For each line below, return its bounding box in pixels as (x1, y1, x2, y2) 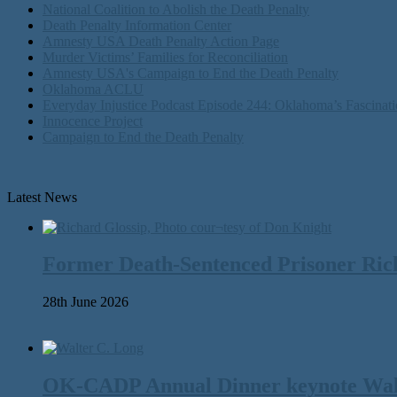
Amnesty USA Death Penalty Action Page (43, 33, 279, 49)
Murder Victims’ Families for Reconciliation (43, 49, 288, 65)
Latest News (7, 189, 77, 205)
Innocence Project (43, 113, 143, 128)
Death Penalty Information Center (43, 17, 231, 33)
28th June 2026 (43, 294, 128, 310)
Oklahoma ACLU (43, 81, 144, 97)
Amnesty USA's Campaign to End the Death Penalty (43, 65, 339, 81)
